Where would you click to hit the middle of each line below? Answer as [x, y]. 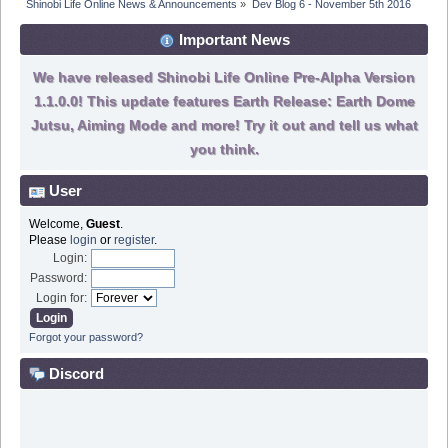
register [133, 239]
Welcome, [57, 223]
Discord [74, 374]
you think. [224, 149]
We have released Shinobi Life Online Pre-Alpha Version [224, 77]
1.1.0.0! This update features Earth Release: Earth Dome [224, 101]
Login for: [61, 297]
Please [49, 239]
